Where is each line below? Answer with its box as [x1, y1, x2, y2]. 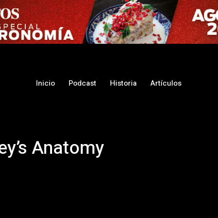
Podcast [69, 78, 97, 89]
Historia [110, 78, 137, 89]
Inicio [36, 78, 55, 89]
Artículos [150, 78, 182, 89]
